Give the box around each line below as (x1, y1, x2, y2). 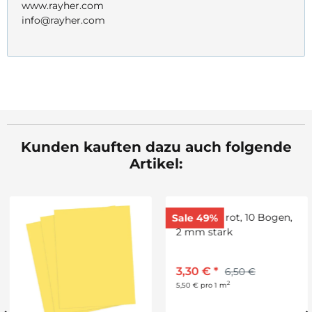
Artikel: (130, 155, 182, 173)
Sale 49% (169, 211, 215, 224)
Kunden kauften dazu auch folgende (20, 139, 292, 156)
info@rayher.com (22, 14, 105, 27)
